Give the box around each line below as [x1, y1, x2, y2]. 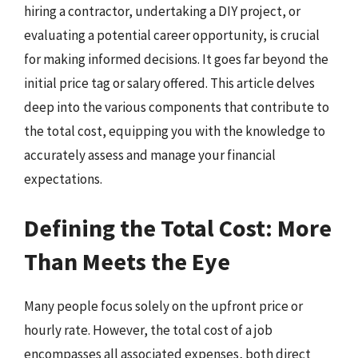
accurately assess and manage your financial [24, 145, 276, 164]
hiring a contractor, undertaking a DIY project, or [24, 2, 300, 20]
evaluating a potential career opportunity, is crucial [24, 26, 320, 44]
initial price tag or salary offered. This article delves [24, 74, 315, 92]
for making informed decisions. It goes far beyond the [24, 50, 328, 68]
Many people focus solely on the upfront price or [24, 297, 303, 315]
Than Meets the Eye [24, 246, 230, 276]
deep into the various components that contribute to [24, 97, 329, 116]
